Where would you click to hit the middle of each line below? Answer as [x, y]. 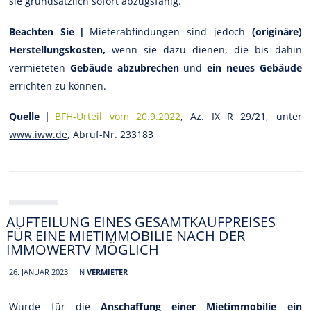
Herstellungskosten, [58, 49]
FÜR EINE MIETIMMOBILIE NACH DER [126, 235]
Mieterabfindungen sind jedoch [171, 31]
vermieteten [40, 67]
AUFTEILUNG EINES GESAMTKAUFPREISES [141, 221]
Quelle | [30, 116]
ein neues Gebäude [254, 67]
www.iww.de [39, 134]
